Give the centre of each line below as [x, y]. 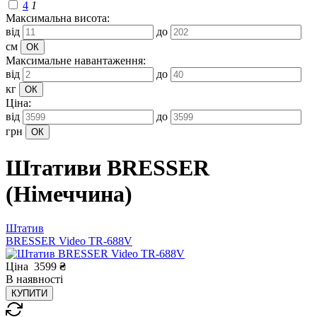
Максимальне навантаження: [76, 61]
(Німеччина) [69, 194]
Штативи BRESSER [108, 167]
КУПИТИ [29, 294]
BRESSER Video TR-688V [69, 241]
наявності [40, 279]
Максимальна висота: [58, 18]
